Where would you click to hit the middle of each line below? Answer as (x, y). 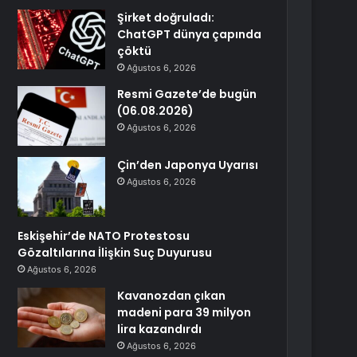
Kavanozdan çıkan (172, 296)
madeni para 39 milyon (184, 312)
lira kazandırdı (160, 329)
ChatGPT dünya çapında (190, 34)
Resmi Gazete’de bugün (187, 94)
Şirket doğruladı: (166, 18)
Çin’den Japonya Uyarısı (188, 165)
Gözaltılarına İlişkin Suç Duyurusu (115, 253)
